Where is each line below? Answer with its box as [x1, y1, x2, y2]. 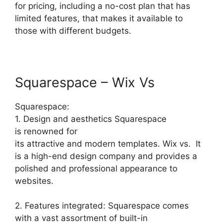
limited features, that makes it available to [15, 13, 183, 23]
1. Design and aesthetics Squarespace [15, 113, 166, 124]
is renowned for [15, 126, 77, 136]
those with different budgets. [15, 25, 131, 36]
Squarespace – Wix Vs [15, 74, 155, 91]
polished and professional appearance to [15, 163, 177, 173]
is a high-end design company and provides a [15, 151, 197, 161]
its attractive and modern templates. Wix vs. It [15, 138, 201, 149]
